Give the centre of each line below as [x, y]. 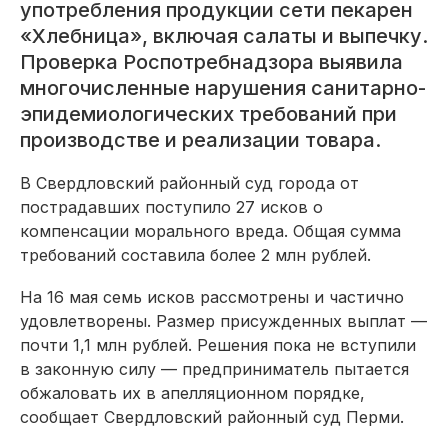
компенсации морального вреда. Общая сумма [210, 230]
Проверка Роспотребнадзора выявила [211, 61]
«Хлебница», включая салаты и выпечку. [224, 35]
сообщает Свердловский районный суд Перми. [212, 416]
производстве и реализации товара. [200, 139]
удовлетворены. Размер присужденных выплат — [223, 320]
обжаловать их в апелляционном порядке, [192, 392]
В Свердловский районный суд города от [189, 182]
